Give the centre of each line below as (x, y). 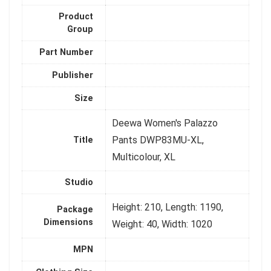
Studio (79, 182)
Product (76, 16)
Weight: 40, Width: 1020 (162, 224)
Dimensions (68, 222)
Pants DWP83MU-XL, (158, 140)
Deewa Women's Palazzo (165, 123)
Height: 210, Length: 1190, (168, 207)
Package (75, 209)
